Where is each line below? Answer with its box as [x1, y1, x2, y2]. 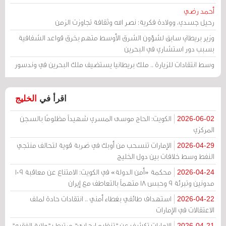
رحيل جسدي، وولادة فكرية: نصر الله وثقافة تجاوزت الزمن [55, 17, 214, 28]
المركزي [193, 124, 214, 135]
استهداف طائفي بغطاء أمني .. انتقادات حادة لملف [30, 193, 172, 204]
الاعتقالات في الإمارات [156, 204, 214, 215]
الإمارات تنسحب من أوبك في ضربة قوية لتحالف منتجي [17, 140, 172, 151]
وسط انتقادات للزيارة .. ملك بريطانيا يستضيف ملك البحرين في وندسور [15, 59, 214, 70]
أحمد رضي [184, 6, 214, 17]
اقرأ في [37, 94, 67, 104]
